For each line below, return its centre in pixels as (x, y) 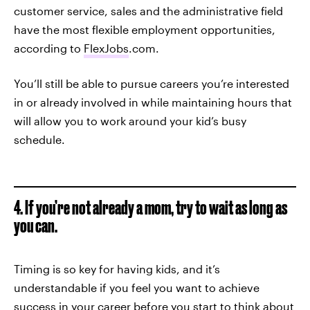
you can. (36, 225)
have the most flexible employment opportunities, (145, 29)
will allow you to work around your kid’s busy (130, 121)
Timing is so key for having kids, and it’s (117, 269)
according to (49, 48)
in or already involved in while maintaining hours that (153, 102)
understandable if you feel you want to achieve (137, 288)
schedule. (39, 139)
